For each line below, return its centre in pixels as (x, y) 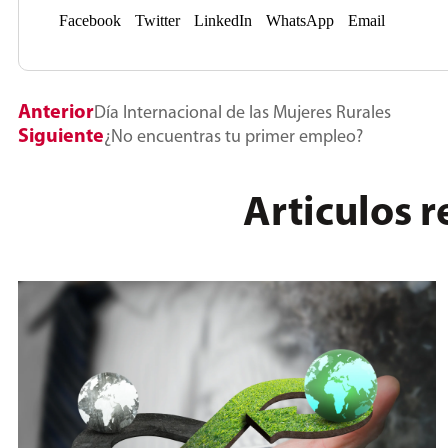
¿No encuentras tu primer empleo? (233, 138)
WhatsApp (300, 21)
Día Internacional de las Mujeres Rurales (242, 114)
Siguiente (61, 137)
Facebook (90, 21)
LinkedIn (223, 21)
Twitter (157, 21)
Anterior (56, 113)
